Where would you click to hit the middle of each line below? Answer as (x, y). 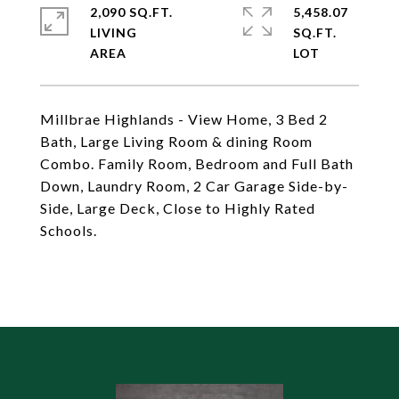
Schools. (69, 230)
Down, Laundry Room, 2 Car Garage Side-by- (194, 186)
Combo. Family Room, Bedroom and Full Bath (197, 163)
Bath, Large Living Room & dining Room (176, 141)
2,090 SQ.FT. (131, 12)
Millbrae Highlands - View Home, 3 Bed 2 (184, 119)
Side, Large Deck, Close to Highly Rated (178, 208)
